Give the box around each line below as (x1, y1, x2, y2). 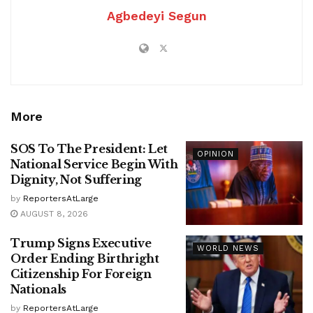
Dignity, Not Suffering (10, 173, 142, 187)
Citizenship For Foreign (10, 266, 152, 281)
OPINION (196, 150, 234, 159)
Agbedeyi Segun (106, 8, 207, 24)
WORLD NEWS (196, 243, 259, 253)
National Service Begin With (10, 157, 178, 172)
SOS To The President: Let (10, 142, 168, 156)
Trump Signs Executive (10, 235, 152, 250)
